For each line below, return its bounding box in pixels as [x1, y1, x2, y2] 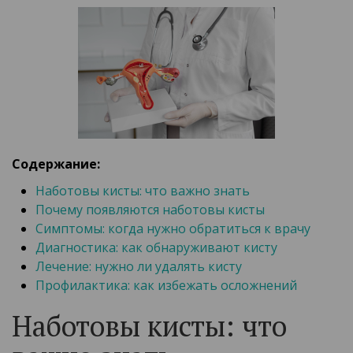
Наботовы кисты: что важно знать [35, 182, 250, 200]
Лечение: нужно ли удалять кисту [35, 258, 242, 276]
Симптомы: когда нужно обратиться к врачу [35, 220, 310, 238]
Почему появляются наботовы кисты [35, 201, 265, 219]
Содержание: [12, 155, 100, 173]
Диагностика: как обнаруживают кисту [35, 239, 277, 257]
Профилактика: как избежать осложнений [35, 277, 297, 295]
